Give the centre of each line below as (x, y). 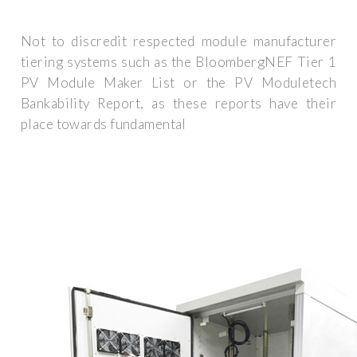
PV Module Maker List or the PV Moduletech (178, 83)
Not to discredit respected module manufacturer (178, 41)
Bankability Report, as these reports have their (178, 104)
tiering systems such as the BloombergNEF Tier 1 (178, 62)
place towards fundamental (104, 124)
